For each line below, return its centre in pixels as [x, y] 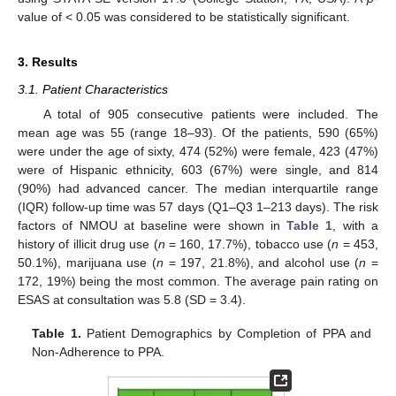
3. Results [48, 61]
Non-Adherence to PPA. [99, 352]
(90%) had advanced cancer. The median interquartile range [198, 188]
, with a [356, 225]
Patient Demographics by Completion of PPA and [226, 333]
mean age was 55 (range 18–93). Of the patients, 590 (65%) [198, 132]
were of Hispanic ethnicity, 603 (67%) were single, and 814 [198, 169]
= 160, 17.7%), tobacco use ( [248, 244]
